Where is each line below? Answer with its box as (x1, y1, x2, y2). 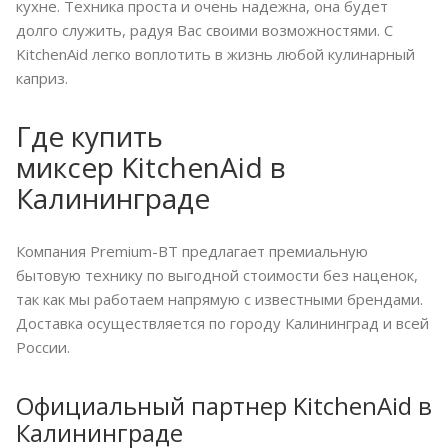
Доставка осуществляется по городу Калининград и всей (16, 313, 429, 334)
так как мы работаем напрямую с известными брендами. (16, 289, 423, 310)
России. (16, 337, 70, 358)
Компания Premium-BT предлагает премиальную (16, 241, 368, 262)
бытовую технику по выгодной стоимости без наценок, (16, 265, 418, 286)
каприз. (16, 68, 68, 89)
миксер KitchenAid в (16, 148, 286, 187)
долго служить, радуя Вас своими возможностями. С (16, 20, 393, 41)
